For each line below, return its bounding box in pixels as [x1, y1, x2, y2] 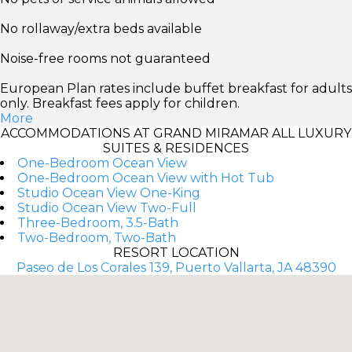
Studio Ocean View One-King [17, 185, 200, 200]
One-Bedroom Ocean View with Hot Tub [17, 170, 274, 185]
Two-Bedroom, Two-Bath [17, 229, 176, 245]
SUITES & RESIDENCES [103, 140, 249, 156]
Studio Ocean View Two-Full [17, 200, 196, 215]
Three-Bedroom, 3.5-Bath [17, 214, 178, 230]
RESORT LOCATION [112, 244, 240, 260]
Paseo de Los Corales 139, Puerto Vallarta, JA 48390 [16, 259, 336, 275]
